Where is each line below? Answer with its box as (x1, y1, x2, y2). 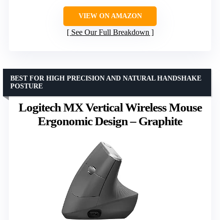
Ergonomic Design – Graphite (38, 114, 182, 128)
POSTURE (10, 82, 43, 90)
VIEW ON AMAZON (78, 12, 142, 20)
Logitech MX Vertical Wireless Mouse (18, 101, 202, 114)
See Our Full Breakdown (71, 28, 149, 37)
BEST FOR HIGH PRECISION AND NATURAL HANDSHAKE (10, 75, 201, 82)
